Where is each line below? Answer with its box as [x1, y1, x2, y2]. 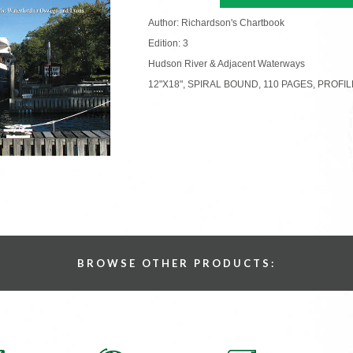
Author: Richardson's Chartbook [148, 17, 284, 28]
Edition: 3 [148, 37, 188, 49]
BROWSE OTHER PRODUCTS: [77, 257, 276, 269]
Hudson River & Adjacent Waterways [148, 58, 305, 69]
